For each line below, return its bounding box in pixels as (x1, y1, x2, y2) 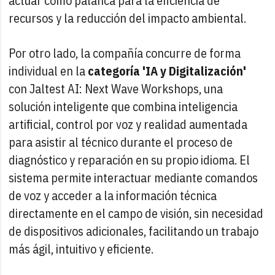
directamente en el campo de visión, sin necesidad (9, 204, 264, 222)
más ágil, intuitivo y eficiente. (9, 240, 154, 257)
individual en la (9, 62, 86, 79)
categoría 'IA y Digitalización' (85, 62, 247, 79)
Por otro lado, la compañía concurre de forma (9, 44, 241, 61)
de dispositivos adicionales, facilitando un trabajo (9, 222, 259, 239)
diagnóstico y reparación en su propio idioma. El (9, 151, 250, 168)
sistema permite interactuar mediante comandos (9, 169, 258, 186)
